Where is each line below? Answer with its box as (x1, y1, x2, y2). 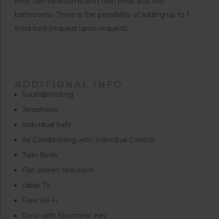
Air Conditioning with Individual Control (22, 135, 154, 145)
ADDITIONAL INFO (15, 79, 123, 90)
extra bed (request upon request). (15, 24, 129, 33)
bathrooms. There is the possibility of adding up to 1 (15, 10, 190, 20)
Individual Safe (22, 120, 71, 130)
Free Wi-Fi (22, 196, 57, 205)
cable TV (22, 181, 51, 190)
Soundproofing (22, 90, 73, 99)
